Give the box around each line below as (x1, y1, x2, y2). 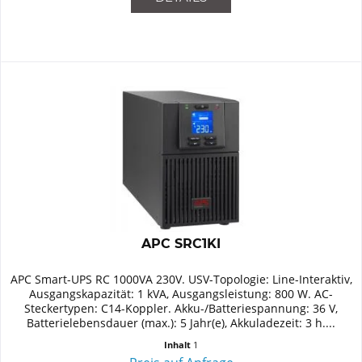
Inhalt (164, 338, 194, 351)
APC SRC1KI (141, 235, 221, 251)
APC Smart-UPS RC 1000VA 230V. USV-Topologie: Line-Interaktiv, (10, 271, 352, 287)
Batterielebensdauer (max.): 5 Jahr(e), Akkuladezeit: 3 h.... (27, 314, 336, 330)
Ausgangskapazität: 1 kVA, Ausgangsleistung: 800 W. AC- (29, 285, 334, 301)
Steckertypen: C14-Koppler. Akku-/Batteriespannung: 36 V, (24, 300, 339, 316)
